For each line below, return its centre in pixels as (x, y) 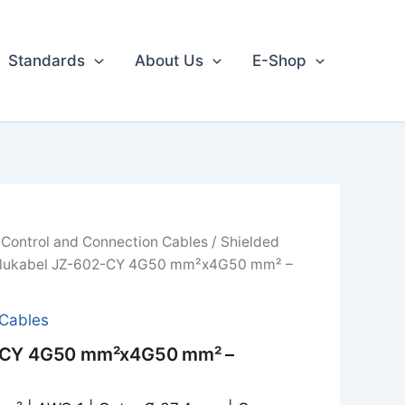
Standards (47, 61)
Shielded (250, 242)
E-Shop (279, 61)
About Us (169, 61)
